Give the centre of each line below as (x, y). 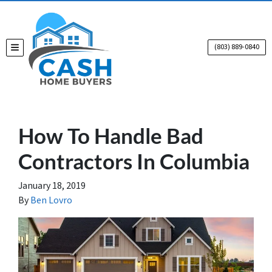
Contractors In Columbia (134, 161)
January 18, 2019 (52, 186)
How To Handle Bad (111, 135)
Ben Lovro (51, 200)
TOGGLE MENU (40, 51)
